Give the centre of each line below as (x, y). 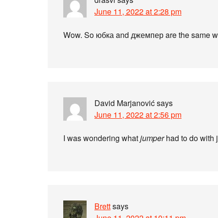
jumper (152, 138)
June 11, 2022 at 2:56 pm (138, 115)
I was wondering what (102, 138)
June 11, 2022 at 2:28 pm (138, 11)
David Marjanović (125, 103)
